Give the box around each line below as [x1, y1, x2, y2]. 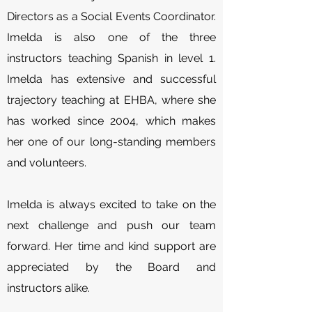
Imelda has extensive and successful [7, 72, 216, 86]
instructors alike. [7, 281, 90, 295]
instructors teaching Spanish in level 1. [7, 52, 216, 65]
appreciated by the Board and [7, 260, 216, 274]
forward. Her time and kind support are [7, 240, 216, 253]
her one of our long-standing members [7, 135, 216, 148]
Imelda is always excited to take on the [7, 198, 216, 211]
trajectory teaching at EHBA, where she [7, 93, 216, 107]
